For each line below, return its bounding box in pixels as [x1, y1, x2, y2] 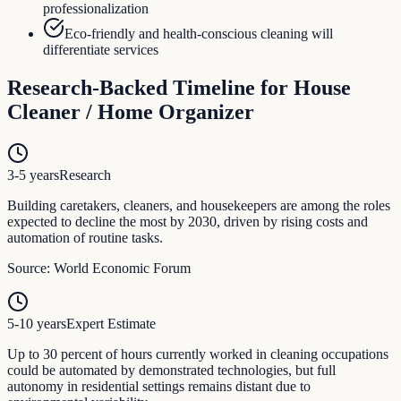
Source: [7, 260, 54, 277]
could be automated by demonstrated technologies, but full [7, 363, 336, 379]
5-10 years [7, 316, 66, 332]
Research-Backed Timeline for [7, 76, 294, 100]
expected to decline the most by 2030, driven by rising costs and [7, 214, 368, 230]
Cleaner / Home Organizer [7, 100, 254, 124]
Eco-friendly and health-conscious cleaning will [64, 26, 333, 42]
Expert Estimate [66, 316, 156, 332]
